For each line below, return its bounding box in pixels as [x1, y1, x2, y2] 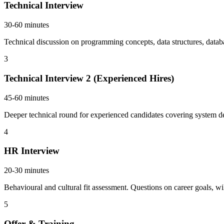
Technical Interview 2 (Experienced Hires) [4, 72, 174, 83]
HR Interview [4, 145, 59, 156]
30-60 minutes [4, 20, 49, 29]
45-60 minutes [4, 93, 49, 102]
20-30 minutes [4, 166, 49, 174]
